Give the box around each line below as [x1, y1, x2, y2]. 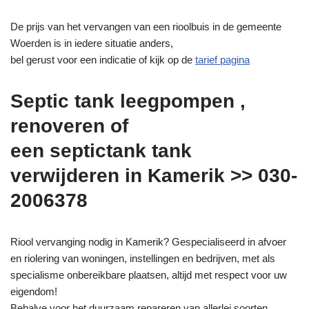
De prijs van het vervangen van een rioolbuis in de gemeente [10, 21, 281, 33]
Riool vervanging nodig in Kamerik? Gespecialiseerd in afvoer [10, 236, 286, 248]
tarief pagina [195, 54, 250, 66]
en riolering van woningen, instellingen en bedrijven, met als [10, 252, 275, 265]
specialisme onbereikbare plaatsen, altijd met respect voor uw [10, 269, 287, 281]
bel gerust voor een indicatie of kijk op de [10, 54, 195, 66]
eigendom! [10, 286, 57, 298]
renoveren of [10, 115, 128, 137]
